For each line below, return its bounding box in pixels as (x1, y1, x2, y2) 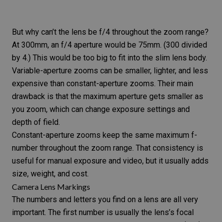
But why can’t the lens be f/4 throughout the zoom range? (12, 27, 209, 37)
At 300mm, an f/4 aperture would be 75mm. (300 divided (12, 40, 207, 50)
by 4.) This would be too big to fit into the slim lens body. (12, 53, 207, 62)
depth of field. (12, 117, 60, 127)
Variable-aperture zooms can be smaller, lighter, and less (12, 65, 208, 75)
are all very (159, 194, 198, 204)
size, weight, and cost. (12, 168, 89, 178)
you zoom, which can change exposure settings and (12, 104, 190, 114)
